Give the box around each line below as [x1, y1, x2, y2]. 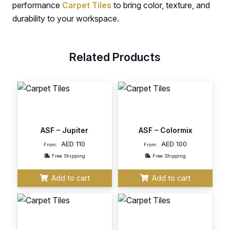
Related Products [69, 50, 161, 64]
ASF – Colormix [138, 126, 193, 135]
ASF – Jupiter [41, 126, 89, 135]
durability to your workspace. [12, 13, 119, 24]
